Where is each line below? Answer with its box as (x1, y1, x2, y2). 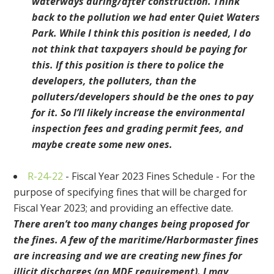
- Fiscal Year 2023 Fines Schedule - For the (63, 169, 256, 183)
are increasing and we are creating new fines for (13, 249, 243, 263)
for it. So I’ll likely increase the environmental (32, 106, 245, 120)
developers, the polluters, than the (32, 74, 197, 88)
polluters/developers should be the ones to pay (32, 90, 254, 104)
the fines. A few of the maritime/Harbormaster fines (13, 233, 259, 247)
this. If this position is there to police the (32, 58, 224, 72)
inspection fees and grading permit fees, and (32, 122, 244, 136)
